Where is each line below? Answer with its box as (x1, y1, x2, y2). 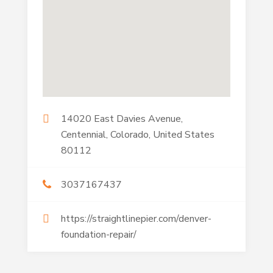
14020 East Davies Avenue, (60, 112, 183, 126)
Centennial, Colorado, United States (60, 128, 214, 142)
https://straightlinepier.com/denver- (60, 212, 211, 226)
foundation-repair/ (60, 228, 136, 242)
